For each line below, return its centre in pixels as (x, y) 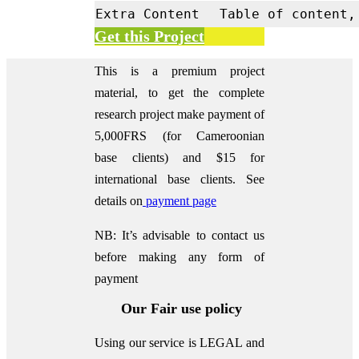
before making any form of (179, 256)
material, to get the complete (179, 92)
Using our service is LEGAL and (179, 342)
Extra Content (147, 14)
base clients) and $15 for (179, 157)
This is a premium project (179, 71)
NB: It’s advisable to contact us (179, 235)
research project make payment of (179, 114)
